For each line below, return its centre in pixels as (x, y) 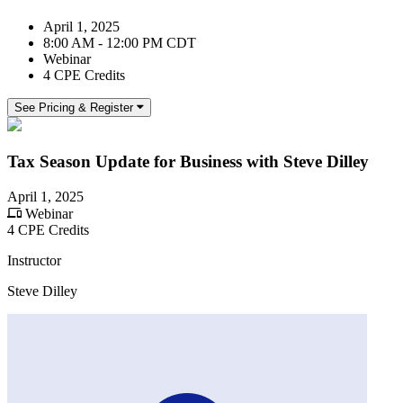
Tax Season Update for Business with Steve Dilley (188, 161)
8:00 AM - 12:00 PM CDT (120, 43)
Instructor (34, 260)
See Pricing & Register (74, 108)
